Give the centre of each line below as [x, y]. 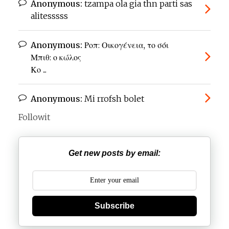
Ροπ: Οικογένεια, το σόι [125, 45]
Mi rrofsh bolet [113, 99]
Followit [34, 117]
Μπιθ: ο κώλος [56, 58]
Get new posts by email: [114, 153]
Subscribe [114, 205]
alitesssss [49, 16]
